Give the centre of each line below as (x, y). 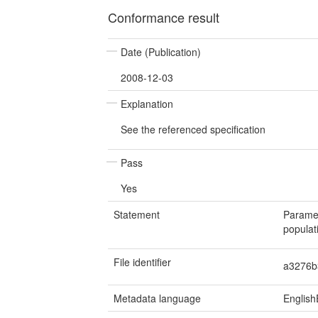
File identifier (142, 262)
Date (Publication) (161, 52)
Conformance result (164, 17)
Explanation (147, 104)
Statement (137, 214)
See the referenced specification (193, 129)
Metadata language (157, 298)
